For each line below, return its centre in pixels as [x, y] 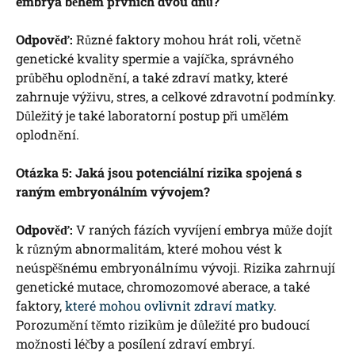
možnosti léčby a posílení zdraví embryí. [136, 344]
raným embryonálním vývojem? [113, 192]
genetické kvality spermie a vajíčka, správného [155, 59]
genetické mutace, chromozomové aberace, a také [163, 287]
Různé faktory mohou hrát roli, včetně [187, 40]
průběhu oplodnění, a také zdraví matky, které [152, 78]
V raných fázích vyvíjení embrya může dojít [203, 230]
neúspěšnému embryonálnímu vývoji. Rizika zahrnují [176, 268]
